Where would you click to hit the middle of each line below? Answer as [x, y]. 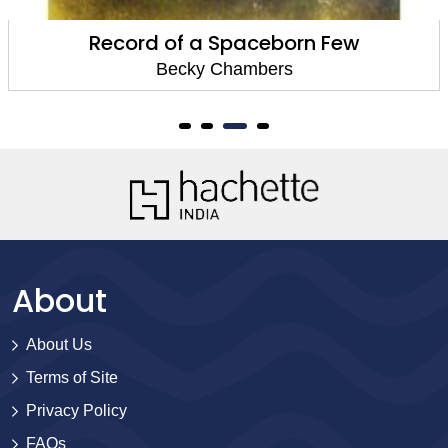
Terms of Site [72, 377]
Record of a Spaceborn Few [224, 43]
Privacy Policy [76, 410]
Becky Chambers [224, 69]
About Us [59, 344]
